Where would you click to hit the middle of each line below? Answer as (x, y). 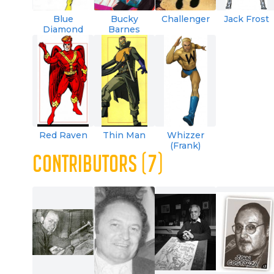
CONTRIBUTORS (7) (98, 165)
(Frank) (186, 145)
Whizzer (185, 135)
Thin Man (124, 135)
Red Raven (63, 135)
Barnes (124, 29)
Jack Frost (247, 19)
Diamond (63, 29)
